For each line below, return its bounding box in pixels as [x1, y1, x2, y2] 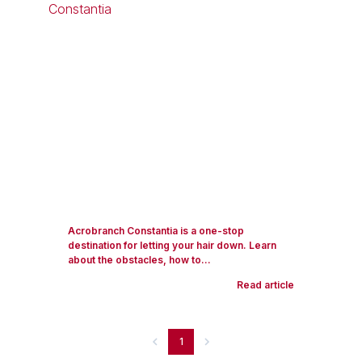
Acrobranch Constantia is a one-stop [68, 225, 244, 237]
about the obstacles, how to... [68, 254, 211, 266]
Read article [237, 279, 294, 291]
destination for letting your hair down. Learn [68, 239, 276, 251]
